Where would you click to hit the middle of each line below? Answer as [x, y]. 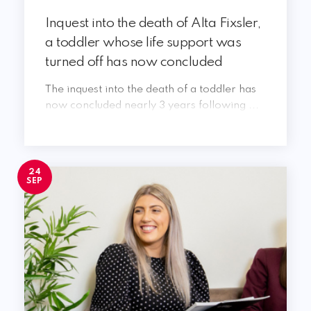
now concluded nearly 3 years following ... [152, 106]
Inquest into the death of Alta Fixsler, [153, 24]
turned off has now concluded [134, 62]
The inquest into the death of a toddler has [151, 90]
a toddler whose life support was [143, 43]
